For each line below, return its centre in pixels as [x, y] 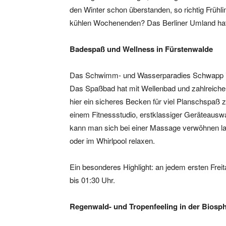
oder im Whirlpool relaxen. [112, 140]
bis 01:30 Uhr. [92, 180]
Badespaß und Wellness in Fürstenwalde [141, 49]
